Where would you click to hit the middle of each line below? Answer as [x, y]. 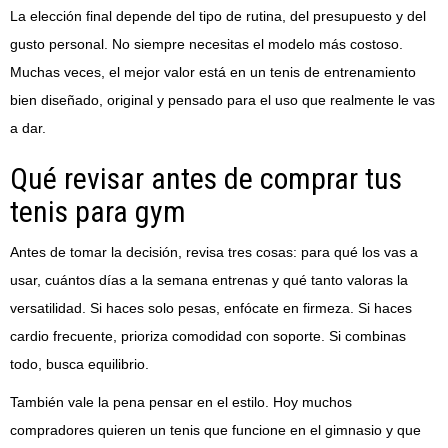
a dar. [28, 128]
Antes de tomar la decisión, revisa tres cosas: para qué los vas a [214, 252]
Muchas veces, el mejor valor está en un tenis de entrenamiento [213, 72]
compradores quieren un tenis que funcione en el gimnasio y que [215, 430]
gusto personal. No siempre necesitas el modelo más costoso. [206, 44]
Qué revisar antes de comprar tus [206, 179]
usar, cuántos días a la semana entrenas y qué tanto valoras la [209, 280]
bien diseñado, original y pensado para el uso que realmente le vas [222, 100]
